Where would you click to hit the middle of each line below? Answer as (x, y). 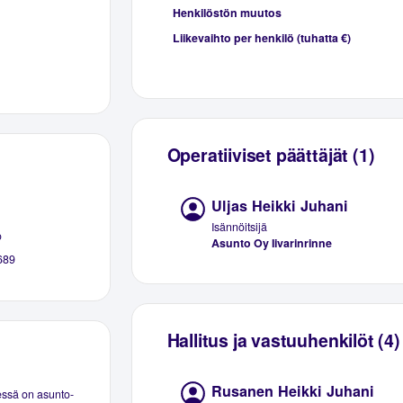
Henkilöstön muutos (227, 12)
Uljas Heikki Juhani (280, 206)
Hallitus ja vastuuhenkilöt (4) (283, 340)
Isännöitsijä (240, 226)
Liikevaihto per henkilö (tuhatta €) (261, 37)
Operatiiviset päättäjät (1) (271, 154)
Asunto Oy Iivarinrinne (272, 242)
